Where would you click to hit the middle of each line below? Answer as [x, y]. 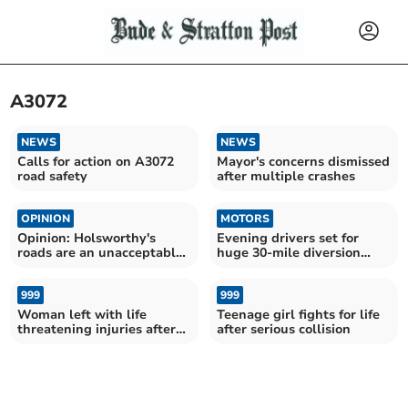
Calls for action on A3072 [96, 161]
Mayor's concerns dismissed [303, 161]
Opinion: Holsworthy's [87, 238]
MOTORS [245, 218]
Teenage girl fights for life [298, 314]
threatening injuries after [97, 329]
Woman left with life [82, 314]
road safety [53, 176]
